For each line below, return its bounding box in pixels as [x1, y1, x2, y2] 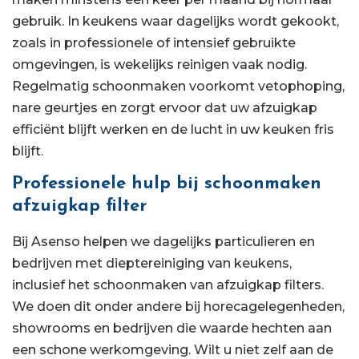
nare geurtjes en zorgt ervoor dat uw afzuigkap [12, 99, 317, 115]
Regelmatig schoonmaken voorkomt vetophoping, [12, 78, 345, 94]
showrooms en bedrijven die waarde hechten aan [12, 321, 332, 337]
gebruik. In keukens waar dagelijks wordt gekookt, [12, 13, 339, 29]
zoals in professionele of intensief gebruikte [12, 34, 296, 50]
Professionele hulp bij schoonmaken [12, 175, 321, 194]
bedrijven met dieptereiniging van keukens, [12, 256, 292, 272]
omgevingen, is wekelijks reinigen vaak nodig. [12, 56, 307, 72]
